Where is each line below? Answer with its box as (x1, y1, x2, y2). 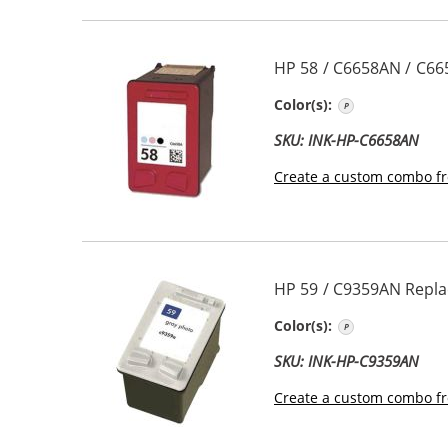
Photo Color (356, 94, 440, 114)
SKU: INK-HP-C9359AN (274, 350, 420, 371)
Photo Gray (356, 315, 435, 335)
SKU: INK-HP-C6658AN (274, 129, 420, 150)
